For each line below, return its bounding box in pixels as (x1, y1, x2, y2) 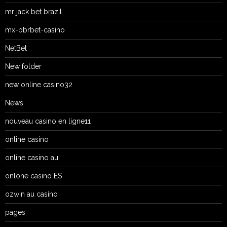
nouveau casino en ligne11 (5, 117, 91, 125)
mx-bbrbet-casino (5, 26, 65, 34)
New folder (5, 62, 42, 70)
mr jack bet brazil (5, 8, 62, 16)
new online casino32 (5, 81, 72, 89)
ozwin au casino (5, 190, 58, 198)
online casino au (5, 154, 58, 162)
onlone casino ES (5, 172, 62, 180)
